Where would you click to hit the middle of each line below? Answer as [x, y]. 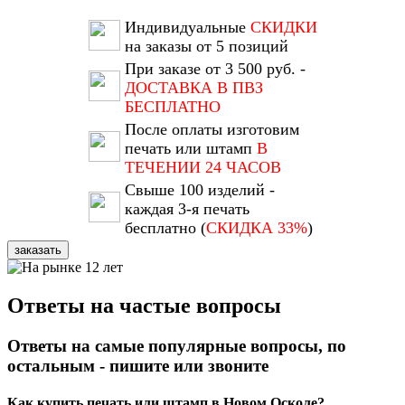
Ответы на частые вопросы [144, 306]
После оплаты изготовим [212, 130]
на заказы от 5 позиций [206, 47]
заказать [38, 250]
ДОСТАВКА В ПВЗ [193, 88]
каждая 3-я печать [187, 209]
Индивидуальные [187, 28]
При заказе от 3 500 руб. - [215, 69]
